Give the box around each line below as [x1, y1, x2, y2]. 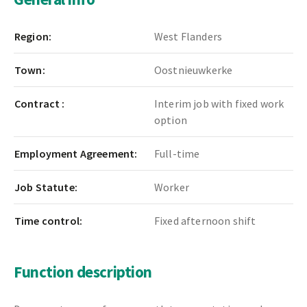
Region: [14, 29, 52, 44]
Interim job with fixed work [154, 97, 284, 111]
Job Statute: [14, 180, 77, 195]
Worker [154, 180, 189, 195]
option [154, 113, 187, 127]
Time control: [14, 214, 83, 228]
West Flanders [154, 29, 223, 44]
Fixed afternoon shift [154, 214, 256, 228]
